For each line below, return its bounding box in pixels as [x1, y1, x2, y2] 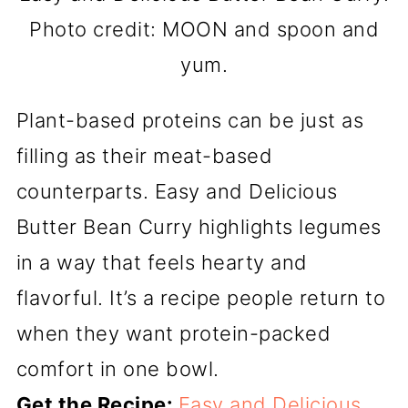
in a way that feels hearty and [15, 250, 308, 274]
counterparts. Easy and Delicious [15, 179, 338, 203]
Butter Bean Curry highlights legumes [15, 215, 382, 239]
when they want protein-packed [15, 321, 331, 345]
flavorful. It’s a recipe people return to [15, 286, 386, 310]
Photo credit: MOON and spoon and [29, 17, 379, 41]
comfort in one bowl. [15, 357, 219, 381]
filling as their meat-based [15, 144, 273, 168]
